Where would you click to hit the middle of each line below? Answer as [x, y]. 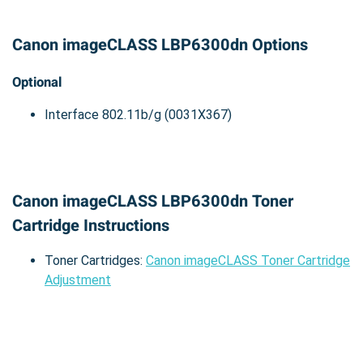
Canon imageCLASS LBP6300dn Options [160, 45]
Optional [37, 83]
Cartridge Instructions [91, 226]
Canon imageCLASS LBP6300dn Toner [153, 202]
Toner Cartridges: [95, 261]
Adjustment [78, 280]
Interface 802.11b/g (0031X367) [138, 115]
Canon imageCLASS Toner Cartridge [248, 261]
